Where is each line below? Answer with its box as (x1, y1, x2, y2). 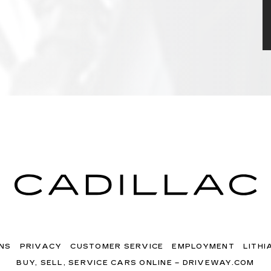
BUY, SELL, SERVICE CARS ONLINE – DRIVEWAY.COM (16, 259, 255, 267)
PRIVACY (19, 243, 62, 250)
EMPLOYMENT (172, 243, 235, 250)
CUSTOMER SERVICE (70, 243, 164, 250)
